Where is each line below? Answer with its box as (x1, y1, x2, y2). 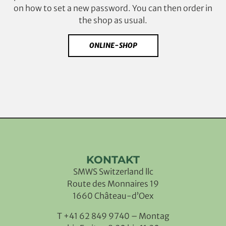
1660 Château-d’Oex (73, 191, 153, 201)
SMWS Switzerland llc (73, 166, 153, 177)
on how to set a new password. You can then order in (14, 3, 212, 14)
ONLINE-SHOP (89, 41, 137, 50)
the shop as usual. (79, 15, 147, 26)
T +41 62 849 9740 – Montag (56, 211, 169, 221)
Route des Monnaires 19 (67, 179, 159, 189)
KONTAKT (86, 153, 140, 166)
